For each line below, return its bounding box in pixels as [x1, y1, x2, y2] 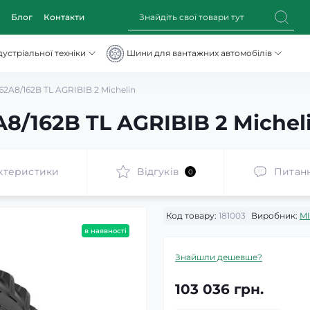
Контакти [44, 12, 84, 22]
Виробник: [251, 210, 298, 221]
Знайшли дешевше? [175, 252, 262, 262]
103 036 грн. [175, 281, 264, 298]
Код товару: [166, 210, 217, 221]
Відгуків [137, 165, 180, 178]
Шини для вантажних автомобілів [127, 48, 272, 58]
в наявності [84, 226, 127, 235]
